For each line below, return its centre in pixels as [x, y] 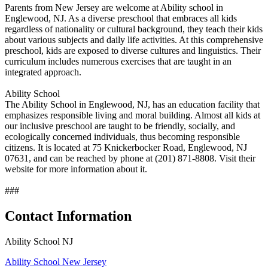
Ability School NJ [39, 241]
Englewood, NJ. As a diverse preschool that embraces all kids [121, 18]
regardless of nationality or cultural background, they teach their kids [134, 29]
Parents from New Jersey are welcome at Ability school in [114, 7]
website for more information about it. [76, 169]
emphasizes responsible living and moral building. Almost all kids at [133, 115]
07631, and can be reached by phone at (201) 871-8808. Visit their [130, 158]
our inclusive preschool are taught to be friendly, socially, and [120, 126]
